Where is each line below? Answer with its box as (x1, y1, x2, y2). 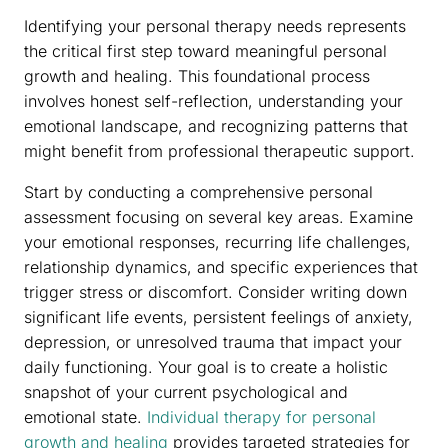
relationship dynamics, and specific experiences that (24, 256, 418, 277)
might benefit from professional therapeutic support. (24, 140, 415, 161)
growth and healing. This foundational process (24, 65, 370, 86)
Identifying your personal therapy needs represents (24, 15, 406, 36)
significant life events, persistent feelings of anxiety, (24, 306, 413, 327)
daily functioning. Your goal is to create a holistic (24, 356, 388, 377)
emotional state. (24, 406, 147, 427)
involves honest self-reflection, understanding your (24, 90, 403, 111)
